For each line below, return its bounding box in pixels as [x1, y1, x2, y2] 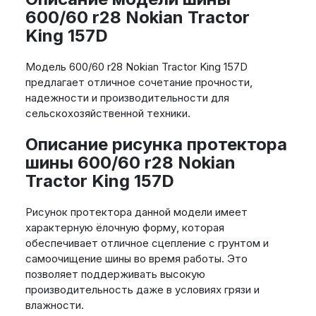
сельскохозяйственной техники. [25, 107, 190, 121]
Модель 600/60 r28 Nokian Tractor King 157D [25, 60, 248, 74]
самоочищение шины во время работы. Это [25, 252, 248, 266]
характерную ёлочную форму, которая [25, 221, 224, 235]
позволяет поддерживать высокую [25, 267, 205, 281]
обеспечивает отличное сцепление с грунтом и [25, 236, 269, 250]
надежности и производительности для [25, 91, 229, 105]
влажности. [25, 298, 84, 312]
